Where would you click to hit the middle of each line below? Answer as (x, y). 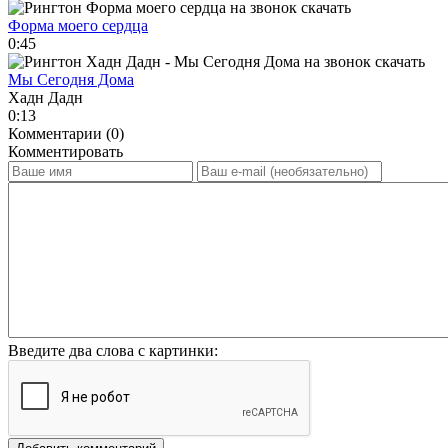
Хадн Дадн (45, 97)
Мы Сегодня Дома (71, 79)
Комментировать (65, 151)
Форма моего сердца (78, 25)
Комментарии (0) (66, 133)
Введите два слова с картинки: (113, 350)
